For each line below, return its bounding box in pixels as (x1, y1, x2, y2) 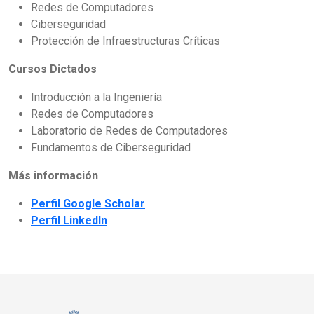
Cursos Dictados (8, 62, 97, 76)
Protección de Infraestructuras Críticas (31, 34, 220, 48)
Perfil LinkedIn (31, 214, 107, 227)
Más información (8, 169, 98, 182)
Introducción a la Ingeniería (31, 90, 162, 104)
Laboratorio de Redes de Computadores (31, 124, 228, 137)
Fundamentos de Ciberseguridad (31, 141, 191, 154)
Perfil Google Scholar (31, 197, 145, 210)
